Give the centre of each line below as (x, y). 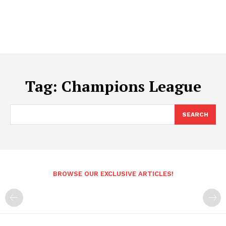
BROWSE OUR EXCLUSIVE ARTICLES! (113, 174)
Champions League (131, 86)
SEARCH (195, 114)
